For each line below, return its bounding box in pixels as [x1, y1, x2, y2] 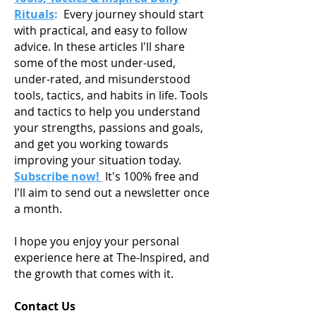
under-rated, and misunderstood [14, 71, 190, 87]
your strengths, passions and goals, [14, 119, 203, 135]
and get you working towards [14, 135, 169, 152]
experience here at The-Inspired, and [14, 249, 209, 265]
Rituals [14, 6, 54, 22]
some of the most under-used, [14, 54, 176, 71]
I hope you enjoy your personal [14, 233, 179, 249]
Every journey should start [61, 6, 204, 22]
